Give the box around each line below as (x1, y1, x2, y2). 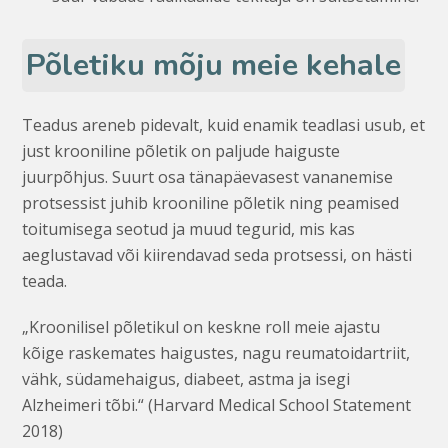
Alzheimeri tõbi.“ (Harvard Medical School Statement (22, 393, 412, 416)
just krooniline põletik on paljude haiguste (22, 139, 341, 162)
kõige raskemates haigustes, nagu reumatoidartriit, (22, 341, 411, 364)
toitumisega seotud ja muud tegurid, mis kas (22, 217, 356, 240)
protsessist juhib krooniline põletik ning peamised (22, 191, 400, 214)
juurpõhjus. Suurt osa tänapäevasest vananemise (22, 165, 394, 188)
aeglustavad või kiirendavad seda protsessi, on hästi (22, 243, 413, 266)
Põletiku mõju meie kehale (26, 43, 402, 86)
